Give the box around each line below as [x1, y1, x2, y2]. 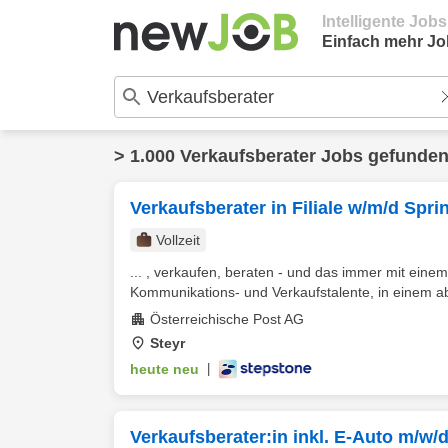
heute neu [130, 361, 199, 377]
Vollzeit [156, 232, 200, 248]
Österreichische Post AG [150, 311, 304, 327]
